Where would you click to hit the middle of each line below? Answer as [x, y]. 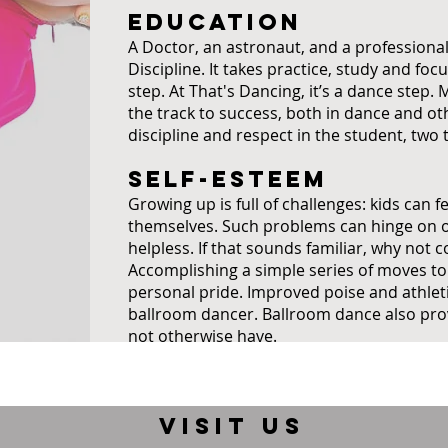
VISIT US [232, 426]
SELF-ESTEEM [228, 179]
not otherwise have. [202, 336]
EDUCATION [215, 22]
